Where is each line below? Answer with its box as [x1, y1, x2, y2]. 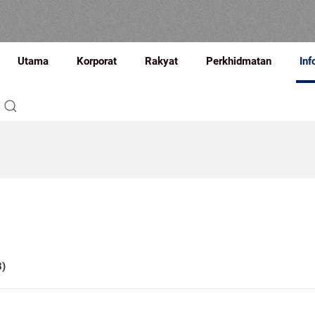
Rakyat [145, 55, 179, 67]
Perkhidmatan [206, 55, 272, 67]
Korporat [77, 55, 117, 67]
